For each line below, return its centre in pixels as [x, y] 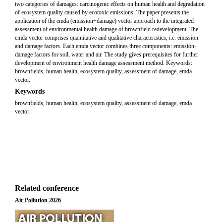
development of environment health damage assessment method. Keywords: [104, 63]
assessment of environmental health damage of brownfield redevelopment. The [107, 29]
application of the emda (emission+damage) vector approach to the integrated [104, 21]
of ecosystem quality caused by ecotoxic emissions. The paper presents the [102, 12]
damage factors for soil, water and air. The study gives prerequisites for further [107, 55]
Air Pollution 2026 [38, 200]
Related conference [47, 188]
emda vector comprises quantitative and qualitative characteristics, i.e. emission [107, 38]
